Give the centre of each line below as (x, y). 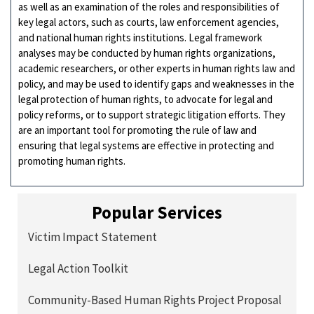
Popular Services (157, 213)
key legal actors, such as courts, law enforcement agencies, (149, 22)
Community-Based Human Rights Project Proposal (155, 300)
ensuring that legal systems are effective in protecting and (146, 145)
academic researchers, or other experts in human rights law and (157, 68)
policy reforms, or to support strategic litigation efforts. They (152, 114)
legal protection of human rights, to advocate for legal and (145, 99)
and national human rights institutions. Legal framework (140, 37)
